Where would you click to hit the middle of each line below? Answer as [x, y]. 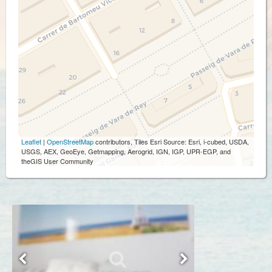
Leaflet [31, 141]
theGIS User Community [57, 161]
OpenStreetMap [70, 141]
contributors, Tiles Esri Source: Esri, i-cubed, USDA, [171, 141]
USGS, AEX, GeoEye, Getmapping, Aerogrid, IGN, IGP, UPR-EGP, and [126, 151]
